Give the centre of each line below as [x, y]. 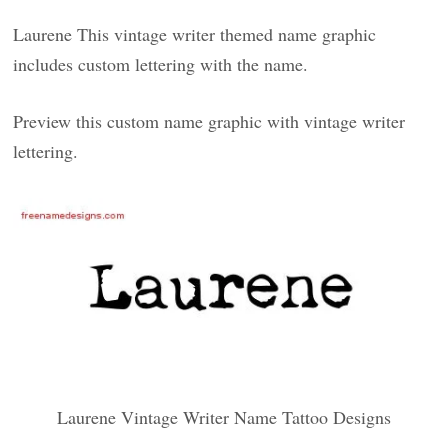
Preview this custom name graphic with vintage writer [209, 121]
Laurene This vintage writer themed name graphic [195, 34]
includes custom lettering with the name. [161, 64]
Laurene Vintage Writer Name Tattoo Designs [224, 416]
